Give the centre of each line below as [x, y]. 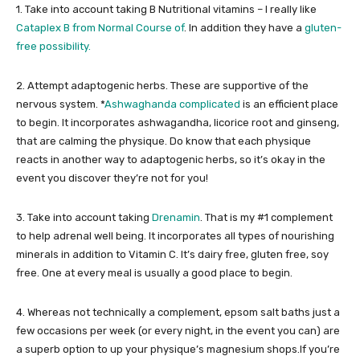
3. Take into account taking [84, 218]
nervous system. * [60, 104]
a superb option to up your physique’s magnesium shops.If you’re [178, 350]
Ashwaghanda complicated [172, 104]
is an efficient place [289, 104]
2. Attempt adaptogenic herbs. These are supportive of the [162, 86]
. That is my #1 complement [266, 218]
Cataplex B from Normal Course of [100, 28]
